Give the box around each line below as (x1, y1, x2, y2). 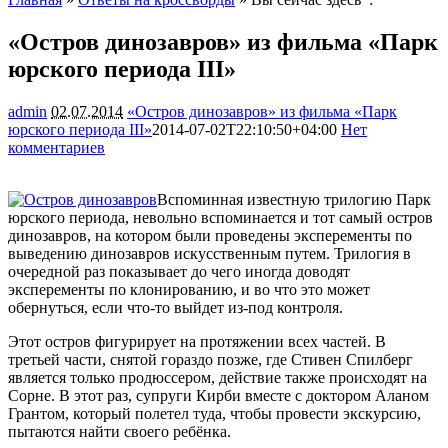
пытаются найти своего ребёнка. (8, 422, 231, 440)
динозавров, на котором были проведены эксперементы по (8, 226, 412, 244)
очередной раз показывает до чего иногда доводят (8, 262, 350, 280)
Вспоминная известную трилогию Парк (157, 190, 431, 208)
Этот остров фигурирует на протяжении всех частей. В (8, 332, 386, 350)
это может (301, 280, 370, 298)
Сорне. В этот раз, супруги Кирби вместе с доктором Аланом (8, 386, 429, 404)
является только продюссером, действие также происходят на (8, 368, 427, 386)
